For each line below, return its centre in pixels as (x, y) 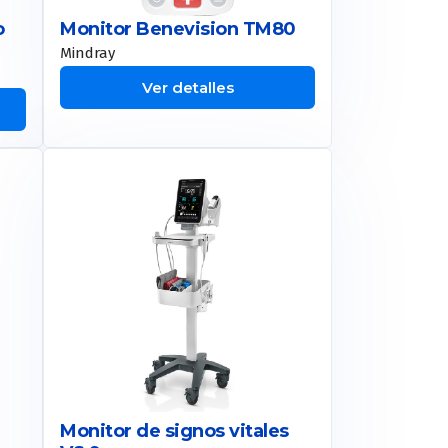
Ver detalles (187, 87)
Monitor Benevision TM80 (178, 29)
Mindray (88, 53)
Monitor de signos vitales (174, 431)
